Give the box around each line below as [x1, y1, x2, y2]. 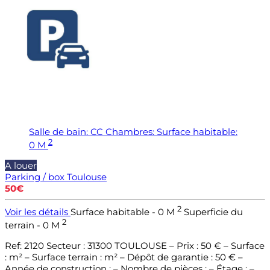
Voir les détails [5, 206, 71, 218]
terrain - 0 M [5, 219, 62, 231]
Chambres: [105, 126, 154, 138]
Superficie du [184, 206, 243, 218]
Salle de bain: [29, 126, 88, 138]
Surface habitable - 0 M [71, 206, 177, 218]
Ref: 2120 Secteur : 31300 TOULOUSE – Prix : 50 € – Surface [5, 240, 265, 252]
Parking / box [5, 171, 64, 183]
